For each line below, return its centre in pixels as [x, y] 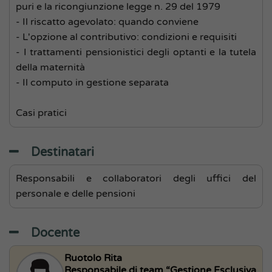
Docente [55, 233]
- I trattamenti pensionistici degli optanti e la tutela [136, 52]
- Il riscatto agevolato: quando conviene [107, 22]
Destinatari [63, 152]
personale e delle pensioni [76, 194]
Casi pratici [41, 113]
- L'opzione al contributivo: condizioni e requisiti [126, 37]
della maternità [50, 67]
